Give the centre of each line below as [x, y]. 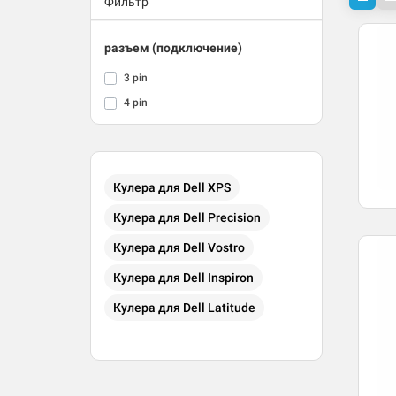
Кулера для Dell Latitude [184, 308]
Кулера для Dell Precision [187, 218]
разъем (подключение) [173, 48]
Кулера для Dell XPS [172, 188]
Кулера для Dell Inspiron [183, 278]
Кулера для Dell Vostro [179, 248]
